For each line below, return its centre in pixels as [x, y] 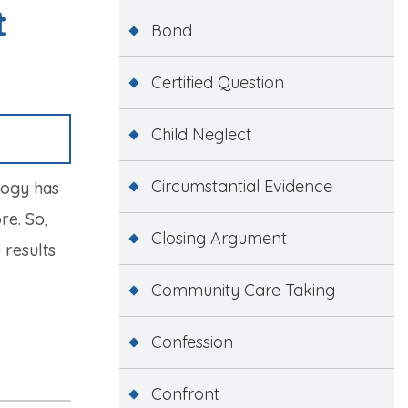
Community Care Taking [243, 290]
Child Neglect [201, 134]
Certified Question [217, 82]
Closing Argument [219, 238]
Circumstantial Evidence [241, 186]
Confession [192, 342]
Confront [185, 393]
